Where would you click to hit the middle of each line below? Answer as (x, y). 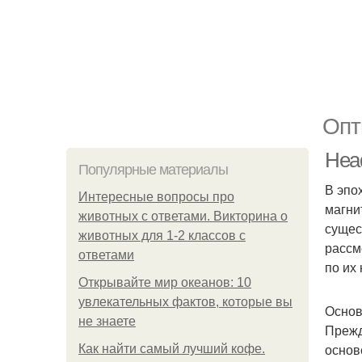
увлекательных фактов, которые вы (185, 302)
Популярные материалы (153, 170)
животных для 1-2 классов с (162, 236)
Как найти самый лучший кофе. (172, 349)
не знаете (107, 321)
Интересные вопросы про (156, 197)
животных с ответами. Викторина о (183, 216)
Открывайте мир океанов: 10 (165, 282)
